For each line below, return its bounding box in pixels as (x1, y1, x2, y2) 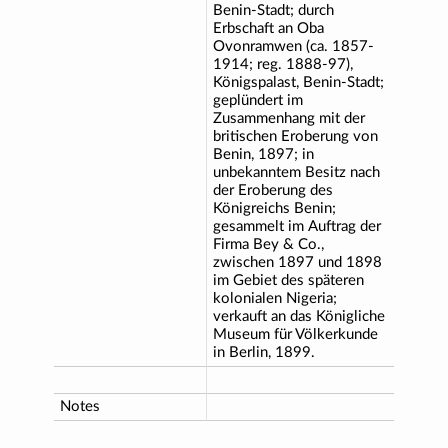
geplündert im (213, 92, 303, 108)
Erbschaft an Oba (213, 20, 324, 36)
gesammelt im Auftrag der (213, 218, 381, 234)
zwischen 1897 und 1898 (213, 254, 382, 270)
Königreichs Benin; (213, 200, 336, 216)
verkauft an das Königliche (213, 308, 385, 324)
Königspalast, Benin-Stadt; (213, 74, 384, 90)
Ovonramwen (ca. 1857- (213, 38, 374, 54)
